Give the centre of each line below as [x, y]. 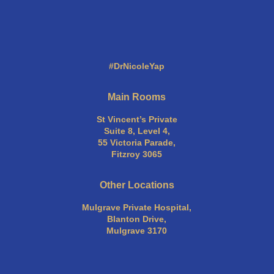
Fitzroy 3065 [137, 154]
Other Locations [137, 185]
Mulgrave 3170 [137, 230]
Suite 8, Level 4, [137, 131]
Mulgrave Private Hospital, [137, 207]
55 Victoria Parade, [137, 142]
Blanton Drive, [137, 219]
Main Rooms [137, 97]
